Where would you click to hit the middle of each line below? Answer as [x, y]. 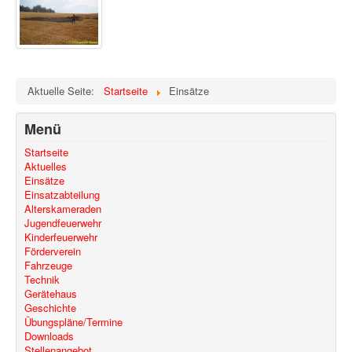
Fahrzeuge [48, 266]
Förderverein [53, 251]
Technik [42, 280]
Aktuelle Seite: [64, 91]
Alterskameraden [63, 209]
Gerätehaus [51, 294]
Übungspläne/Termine [73, 322]
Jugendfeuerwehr [63, 223]
